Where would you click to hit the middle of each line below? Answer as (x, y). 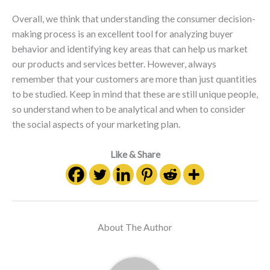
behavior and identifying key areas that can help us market (130, 49)
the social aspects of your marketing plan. (96, 124)
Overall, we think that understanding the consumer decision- (134, 19)
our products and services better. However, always (114, 64)
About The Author (135, 228)
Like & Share (135, 154)
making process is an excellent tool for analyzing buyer (123, 34)
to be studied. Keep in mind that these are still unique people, (135, 94)
